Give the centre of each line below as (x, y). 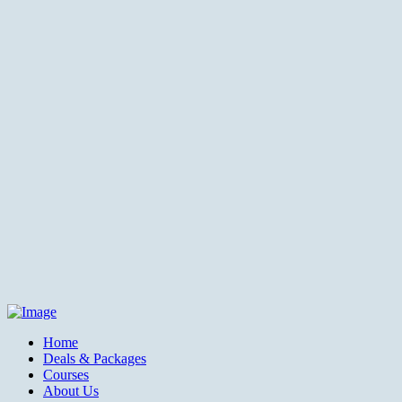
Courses (66, 375)
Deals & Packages (95, 359)
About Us (71, 391)
